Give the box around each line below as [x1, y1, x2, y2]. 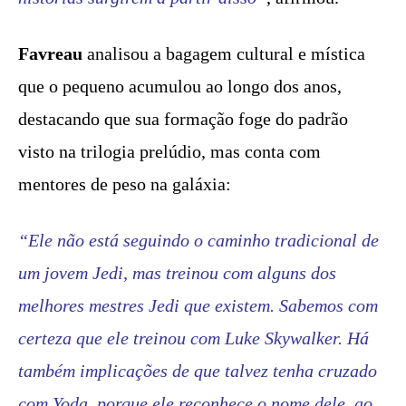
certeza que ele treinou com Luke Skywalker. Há [18, 328, 369, 349]
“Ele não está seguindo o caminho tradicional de [18, 230, 379, 251]
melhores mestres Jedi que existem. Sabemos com [18, 295, 378, 316]
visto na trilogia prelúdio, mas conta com [18, 141, 321, 162]
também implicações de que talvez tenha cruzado [18, 361, 377, 382]
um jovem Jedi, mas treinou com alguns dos [18, 263, 336, 284]
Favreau [18, 43, 82, 64]
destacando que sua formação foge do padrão [18, 109, 348, 130]
